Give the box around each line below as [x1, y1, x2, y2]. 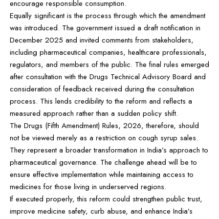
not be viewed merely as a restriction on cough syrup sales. [10, 132, 198, 143]
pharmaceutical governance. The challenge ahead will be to [10, 156, 197, 168]
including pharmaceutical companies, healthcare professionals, [10, 46, 207, 58]
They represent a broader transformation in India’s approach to [10, 144, 208, 155]
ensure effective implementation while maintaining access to [10, 169, 194, 180]
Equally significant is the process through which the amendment [10, 10, 205, 21]
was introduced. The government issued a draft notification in [10, 22, 200, 33]
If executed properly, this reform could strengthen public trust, [10, 193, 202, 204]
